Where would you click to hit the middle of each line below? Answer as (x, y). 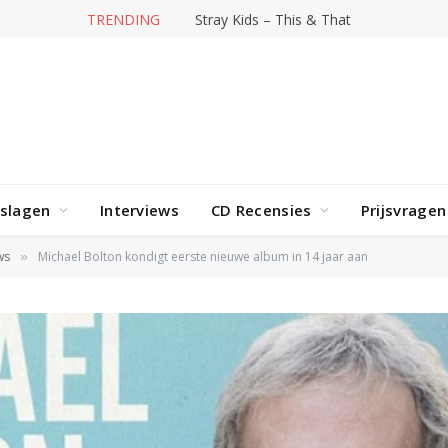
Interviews (139, 210)
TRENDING (123, 19)
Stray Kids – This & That (273, 19)
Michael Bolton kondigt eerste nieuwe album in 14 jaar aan (203, 256)
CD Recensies (261, 210)
